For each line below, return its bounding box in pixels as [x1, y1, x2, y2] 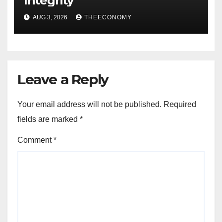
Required [164, 100, 196, 109]
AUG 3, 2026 [31, 14, 69, 21]
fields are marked [17, 114, 80, 123]
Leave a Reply [17, 70, 109, 88]
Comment [17, 136, 54, 145]
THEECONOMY [84, 14, 132, 21]
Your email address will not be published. [17, 100, 162, 109]
